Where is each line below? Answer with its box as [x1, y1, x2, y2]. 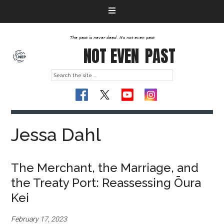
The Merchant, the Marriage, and [11, 160, 199, 175]
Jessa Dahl [11, 124, 101, 145]
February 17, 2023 [11, 215, 67, 223]
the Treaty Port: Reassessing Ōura [11, 175, 201, 190]
